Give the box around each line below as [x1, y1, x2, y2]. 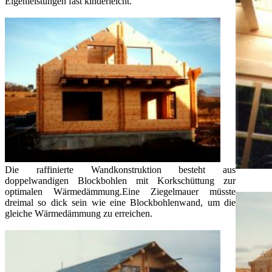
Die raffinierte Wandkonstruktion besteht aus [5, 164, 236, 175]
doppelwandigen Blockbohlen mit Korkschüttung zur [5, 175, 236, 186]
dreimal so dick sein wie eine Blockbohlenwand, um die [5, 197, 236, 208]
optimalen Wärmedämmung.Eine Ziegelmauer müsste [5, 186, 236, 197]
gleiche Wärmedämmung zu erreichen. [5, 208, 152, 219]
